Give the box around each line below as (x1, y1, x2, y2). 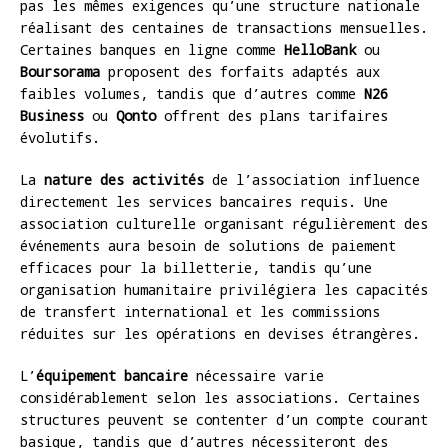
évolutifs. (20, 127, 100, 147)
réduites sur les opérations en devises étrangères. (20, 323, 420, 343)
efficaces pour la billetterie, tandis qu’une (20, 257, 372, 277)
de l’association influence (204, 169, 420, 189)
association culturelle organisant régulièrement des (20, 213, 428, 233)
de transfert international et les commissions (20, 301, 380, 321)
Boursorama (20, 61, 100, 81)
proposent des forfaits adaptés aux (100, 61, 380, 81)
